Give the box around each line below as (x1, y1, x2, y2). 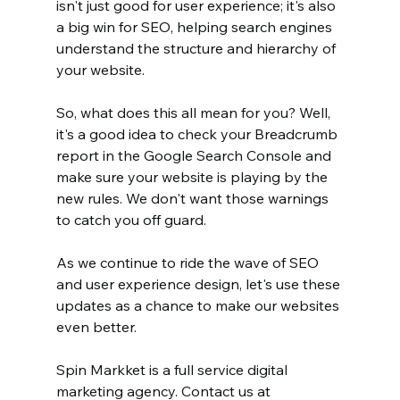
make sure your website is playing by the (55, 168, 331, 187)
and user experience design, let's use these (55, 275, 344, 294)
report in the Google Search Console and (55, 146, 335, 165)
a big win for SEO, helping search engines (55, 18, 336, 37)
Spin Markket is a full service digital (55, 361, 291, 379)
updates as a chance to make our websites (55, 296, 343, 315)
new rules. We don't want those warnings (55, 189, 332, 208)
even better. (55, 318, 140, 337)
